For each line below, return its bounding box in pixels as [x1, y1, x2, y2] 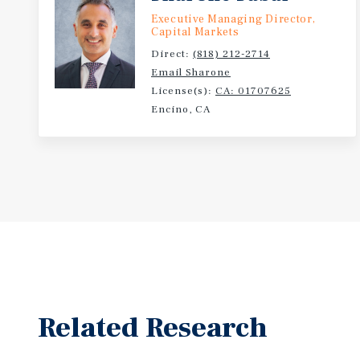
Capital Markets [151, 25, 239, 39]
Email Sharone [151, 66, 231, 79]
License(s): [151, 84, 215, 97]
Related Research [38, 309, 268, 346]
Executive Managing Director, [151, 12, 316, 27]
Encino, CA [151, 103, 211, 116]
